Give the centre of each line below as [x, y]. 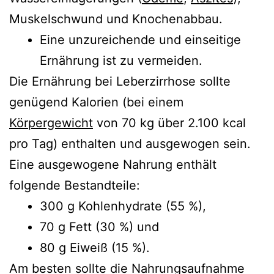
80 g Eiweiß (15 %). [95, 247]
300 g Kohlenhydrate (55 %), [123, 206]
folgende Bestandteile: [75, 185]
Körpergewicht [51, 123]
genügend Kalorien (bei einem [96, 102]
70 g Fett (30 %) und [99, 227]
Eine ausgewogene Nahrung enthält [113, 164]
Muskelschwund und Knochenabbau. [116, 19]
